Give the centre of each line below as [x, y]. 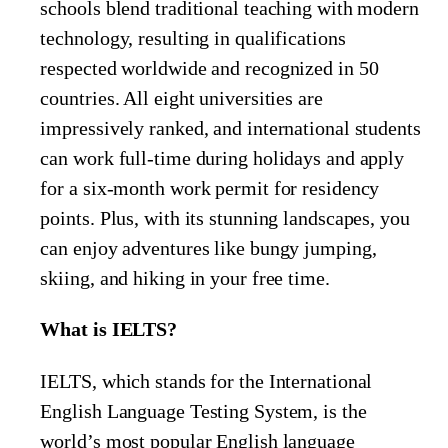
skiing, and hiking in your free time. [185, 277]
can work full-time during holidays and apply [222, 157]
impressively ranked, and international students [230, 127]
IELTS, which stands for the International [206, 381]
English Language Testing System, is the [203, 411]
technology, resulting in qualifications [193, 37]
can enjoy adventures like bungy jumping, [208, 247]
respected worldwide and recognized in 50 [209, 67]
